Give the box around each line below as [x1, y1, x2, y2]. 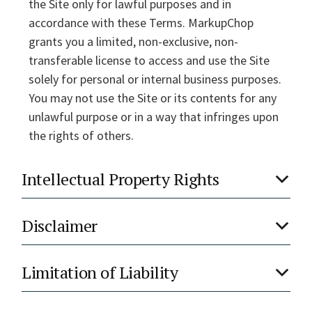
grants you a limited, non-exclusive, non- [29, 33, 239, 49]
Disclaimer [22, 214, 97, 237]
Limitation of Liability [22, 261, 178, 283]
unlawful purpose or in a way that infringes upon [29, 109, 279, 125]
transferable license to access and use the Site [29, 52, 270, 68]
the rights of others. [29, 127, 134, 143]
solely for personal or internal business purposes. [29, 71, 282, 87]
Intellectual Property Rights [22, 168, 219, 190]
